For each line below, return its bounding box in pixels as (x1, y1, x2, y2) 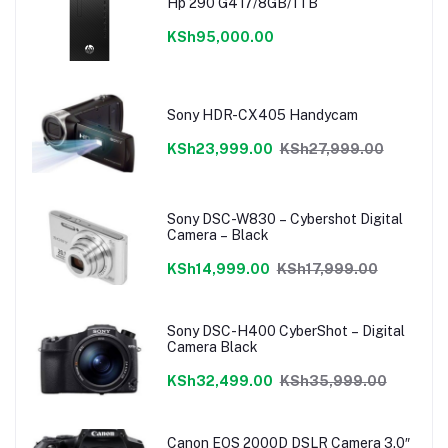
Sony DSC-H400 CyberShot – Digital (166, 322, 405, 339)
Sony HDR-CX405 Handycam (166, 106, 358, 123)
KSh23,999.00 (166, 140, 273, 157)
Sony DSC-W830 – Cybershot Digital (166, 210, 403, 227)
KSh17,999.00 (276, 260, 378, 277)
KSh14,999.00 (166, 260, 270, 277)
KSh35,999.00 (279, 372, 387, 389)
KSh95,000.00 (166, 28, 274, 45)
